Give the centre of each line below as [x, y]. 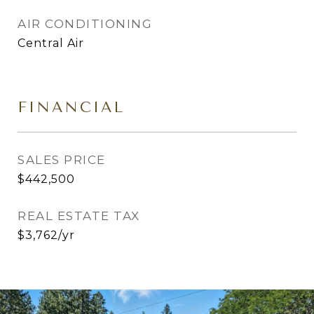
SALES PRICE [62, 160]
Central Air [51, 43]
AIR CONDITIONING [85, 24]
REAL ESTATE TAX [79, 216]
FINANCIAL [71, 107]
